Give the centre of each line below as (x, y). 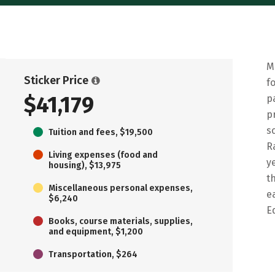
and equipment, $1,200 (96, 231)
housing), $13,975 (85, 165)
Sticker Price (56, 80)
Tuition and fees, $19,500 (101, 132)
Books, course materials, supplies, (121, 221)
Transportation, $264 (93, 254)
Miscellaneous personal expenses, (121, 188)
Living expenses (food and (103, 155)
